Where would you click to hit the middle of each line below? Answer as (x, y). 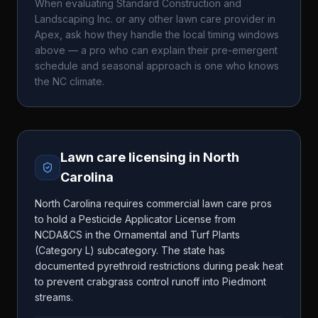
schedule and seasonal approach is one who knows (157, 66)
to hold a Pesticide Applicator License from (135, 219)
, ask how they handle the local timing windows (169, 34)
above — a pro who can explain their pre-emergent (156, 50)
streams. (54, 297)
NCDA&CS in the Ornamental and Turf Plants (137, 235)
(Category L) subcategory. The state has (130, 250)
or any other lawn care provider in (194, 19)
